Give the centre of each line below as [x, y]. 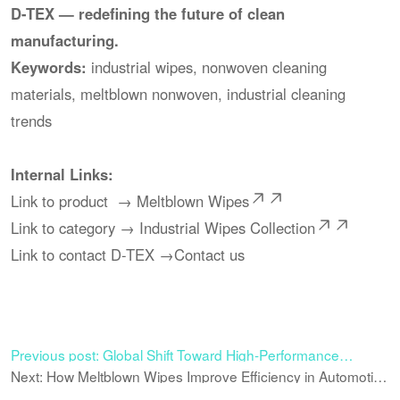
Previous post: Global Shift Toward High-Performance [175, 354]
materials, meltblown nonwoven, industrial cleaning [179, 94]
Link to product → [74, 201]
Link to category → [75, 228]
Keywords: [49, 67]
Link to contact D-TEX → [93, 255]
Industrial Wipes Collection [228, 228]
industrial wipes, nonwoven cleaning [207, 67]
